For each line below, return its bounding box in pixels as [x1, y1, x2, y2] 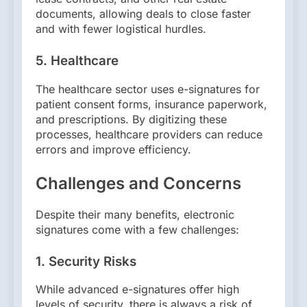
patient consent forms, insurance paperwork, [36, 97, 267, 111]
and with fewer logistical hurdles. [36, 21, 206, 36]
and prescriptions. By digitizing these [36, 112, 227, 126]
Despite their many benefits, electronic [36, 207, 234, 221]
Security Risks [49, 253, 136, 269]
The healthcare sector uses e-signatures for [36, 82, 260, 96]
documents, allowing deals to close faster [36, 6, 251, 21]
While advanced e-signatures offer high [36, 282, 239, 297]
